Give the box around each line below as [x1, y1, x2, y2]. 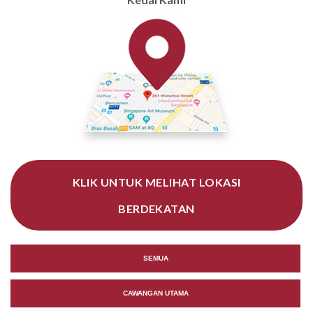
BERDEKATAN [118, 201, 195, 215]
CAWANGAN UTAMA [122, 289, 189, 298]
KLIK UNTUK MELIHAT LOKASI [72, 175, 241, 189]
